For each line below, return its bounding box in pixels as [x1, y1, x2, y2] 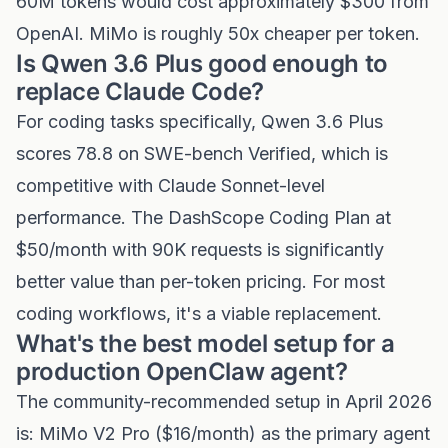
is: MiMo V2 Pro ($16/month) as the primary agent [16, 423, 430, 444]
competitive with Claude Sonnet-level [16, 175, 325, 196]
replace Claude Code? [16, 77, 264, 106]
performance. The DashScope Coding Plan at [16, 207, 391, 228]
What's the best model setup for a [16, 329, 396, 358]
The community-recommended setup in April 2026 [16, 391, 432, 412]
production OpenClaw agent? [16, 357, 348, 386]
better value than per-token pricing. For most [16, 271, 385, 292]
